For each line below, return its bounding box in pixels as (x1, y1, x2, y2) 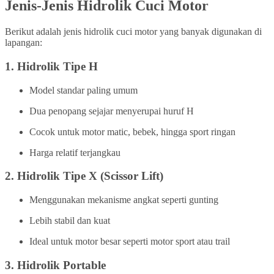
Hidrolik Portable (17, 258, 106, 272)
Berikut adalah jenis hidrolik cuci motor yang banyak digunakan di (5, 26, 262, 37)
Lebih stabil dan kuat (29, 215, 110, 226)
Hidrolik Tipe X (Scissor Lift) (17, 169, 163, 183)
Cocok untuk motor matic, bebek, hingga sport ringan (29, 126, 235, 137)
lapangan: (5, 37, 42, 48)
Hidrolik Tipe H (17, 59, 98, 73)
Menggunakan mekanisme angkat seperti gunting (29, 194, 218, 205)
